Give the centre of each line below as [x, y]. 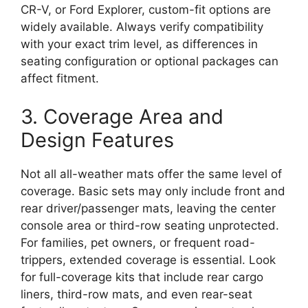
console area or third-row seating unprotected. [150, 225]
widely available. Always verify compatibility [142, 27]
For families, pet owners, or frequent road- [138, 242]
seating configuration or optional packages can [150, 62]
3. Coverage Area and [122, 116]
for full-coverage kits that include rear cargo [142, 277]
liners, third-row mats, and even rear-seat [136, 294]
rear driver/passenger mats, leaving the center [148, 208]
